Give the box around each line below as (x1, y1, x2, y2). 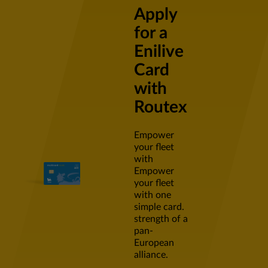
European (134, 238, 174, 248)
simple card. (134, 202, 184, 212)
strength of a (134, 214, 188, 224)
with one (134, 190, 171, 200)
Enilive (134, 43, 184, 60)
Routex (134, 99, 187, 116)
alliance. (134, 250, 168, 260)
